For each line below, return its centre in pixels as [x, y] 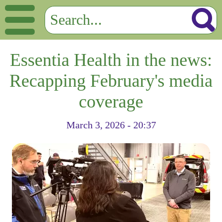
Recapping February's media [111, 81]
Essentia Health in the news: [111, 60]
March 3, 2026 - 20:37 [111, 125]
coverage [111, 102]
